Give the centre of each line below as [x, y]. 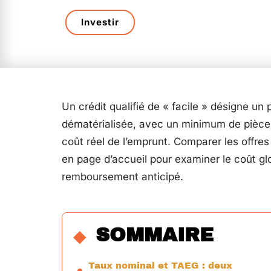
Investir [100, 22]
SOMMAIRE [155, 235]
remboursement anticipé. [122, 177]
